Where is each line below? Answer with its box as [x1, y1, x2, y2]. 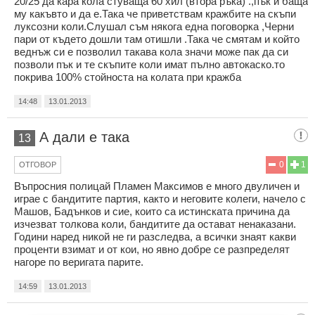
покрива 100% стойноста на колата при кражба [14, 70, 241, 83]
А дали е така [39, 129, 129, 145]
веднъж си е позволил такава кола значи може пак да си [14, 45, 288, 58]
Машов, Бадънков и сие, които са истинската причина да [14, 205, 290, 217]
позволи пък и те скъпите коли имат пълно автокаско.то [14, 58, 285, 70]
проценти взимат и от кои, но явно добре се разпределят [14, 243, 290, 255]
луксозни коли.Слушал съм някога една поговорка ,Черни [14, 20, 294, 32]
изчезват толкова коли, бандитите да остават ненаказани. [14, 217, 296, 230]
